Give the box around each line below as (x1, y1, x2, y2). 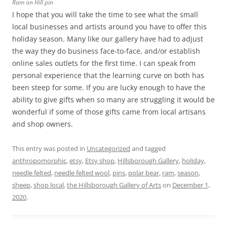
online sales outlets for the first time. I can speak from (12, 58, 196, 68)
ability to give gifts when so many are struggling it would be (12, 95, 215, 105)
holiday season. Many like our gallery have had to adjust (12, 34, 203, 44)
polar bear (128, 168, 159, 178)
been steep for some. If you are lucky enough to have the (12, 83, 205, 93)
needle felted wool (54, 168, 109, 178)
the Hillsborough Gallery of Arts (67, 180, 161, 190)
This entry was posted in (12, 144, 87, 154)
